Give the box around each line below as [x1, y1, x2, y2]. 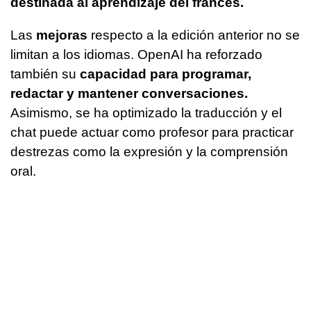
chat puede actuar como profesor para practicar [10, 124, 294, 140]
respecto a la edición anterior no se [87, 27, 300, 42]
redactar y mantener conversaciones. [10, 85, 248, 101]
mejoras [36, 27, 87, 42]
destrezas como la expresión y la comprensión [10, 144, 288, 159]
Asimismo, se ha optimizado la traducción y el [10, 105, 282, 120]
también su [10, 66, 80, 81]
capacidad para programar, [80, 66, 251, 81]
